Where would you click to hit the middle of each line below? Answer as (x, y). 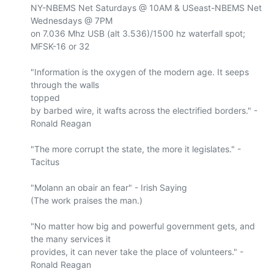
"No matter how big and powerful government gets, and (143, 226)
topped (45, 97)
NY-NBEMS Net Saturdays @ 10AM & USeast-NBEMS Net (146, 7)
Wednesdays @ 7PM (72, 20)
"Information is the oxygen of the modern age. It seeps (140, 72)
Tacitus (45, 161)
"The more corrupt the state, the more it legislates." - (136, 149)
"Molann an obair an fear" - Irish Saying (109, 187)
